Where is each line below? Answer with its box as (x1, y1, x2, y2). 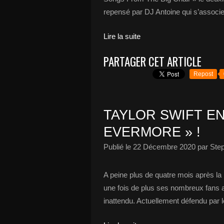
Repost (193, 70, 213, 77)
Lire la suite (103, 32, 140, 40)
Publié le (103, 142, 133, 151)
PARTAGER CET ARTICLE (103, 53, 201, 70)
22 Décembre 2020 (133, 142, 195, 151)
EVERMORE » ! (103, 124, 200, 139)
